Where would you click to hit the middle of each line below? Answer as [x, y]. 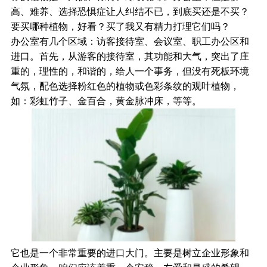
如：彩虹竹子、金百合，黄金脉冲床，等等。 [106, 101]
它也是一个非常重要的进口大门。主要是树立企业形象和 [130, 253]
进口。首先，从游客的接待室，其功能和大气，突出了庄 [130, 56]
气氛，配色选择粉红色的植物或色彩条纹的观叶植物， [125, 86]
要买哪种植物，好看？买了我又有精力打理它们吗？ [120, 27]
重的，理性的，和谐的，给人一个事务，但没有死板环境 [130, 71]
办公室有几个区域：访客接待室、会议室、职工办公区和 [130, 41]
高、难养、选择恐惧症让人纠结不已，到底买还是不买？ [130, 12]
